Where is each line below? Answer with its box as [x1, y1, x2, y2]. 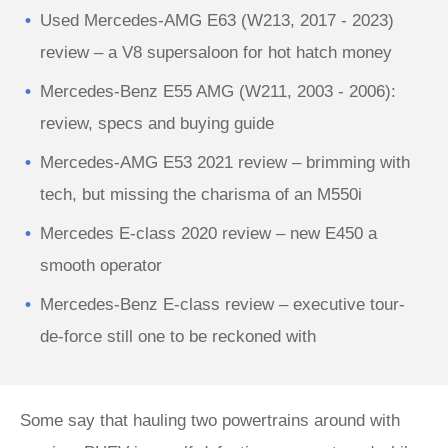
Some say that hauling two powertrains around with [20, 411, 400, 430]
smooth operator [40, 256, 162, 275]
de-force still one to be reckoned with [40, 327, 316, 346]
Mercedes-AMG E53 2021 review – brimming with [40, 153, 410, 172]
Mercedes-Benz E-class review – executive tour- [40, 295, 405, 314]
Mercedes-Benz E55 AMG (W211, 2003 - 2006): [40, 82, 396, 101]
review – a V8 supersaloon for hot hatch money [40, 43, 392, 62]
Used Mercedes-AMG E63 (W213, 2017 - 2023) [40, 11, 394, 30]
